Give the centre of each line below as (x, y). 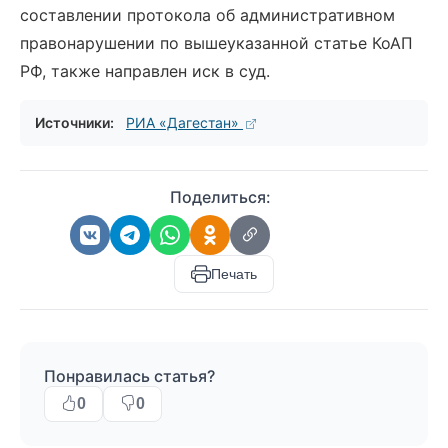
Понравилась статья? (129, 376)
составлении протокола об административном (207, 15)
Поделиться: (220, 197)
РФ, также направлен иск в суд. (145, 71)
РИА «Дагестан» (184, 122)
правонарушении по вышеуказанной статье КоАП (216, 43)
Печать (234, 274)
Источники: (74, 122)
